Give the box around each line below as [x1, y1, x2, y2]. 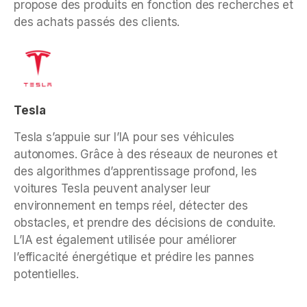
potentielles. [14, 267, 79, 282]
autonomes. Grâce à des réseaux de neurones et [14, 147, 278, 162]
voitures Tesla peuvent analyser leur [14, 182, 211, 196]
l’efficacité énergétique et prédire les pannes [14, 250, 254, 265]
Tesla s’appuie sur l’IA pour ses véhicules [14, 130, 235, 145]
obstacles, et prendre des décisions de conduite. [14, 216, 276, 230]
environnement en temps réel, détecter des [14, 199, 248, 213]
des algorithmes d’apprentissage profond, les [14, 164, 257, 179]
